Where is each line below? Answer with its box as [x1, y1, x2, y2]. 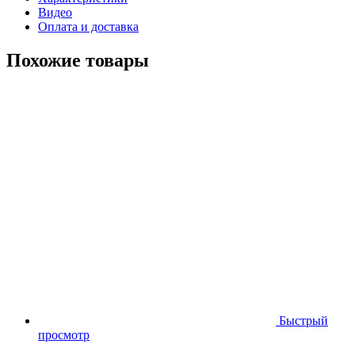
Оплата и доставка [38, 19, 139, 33]
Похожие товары [6, 49, 149, 71]
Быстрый [279, 313, 328, 327]
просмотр [38, 327, 90, 342]
